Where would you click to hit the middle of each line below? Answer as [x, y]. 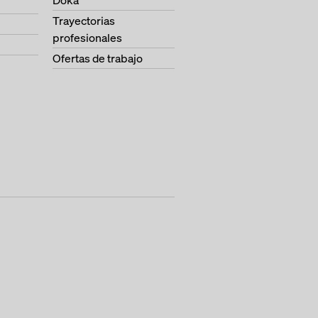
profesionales [87, 38]
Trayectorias [84, 21]
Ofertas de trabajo [98, 58]
